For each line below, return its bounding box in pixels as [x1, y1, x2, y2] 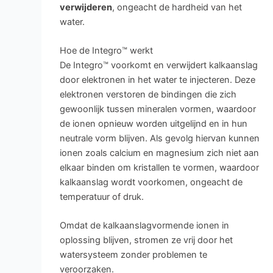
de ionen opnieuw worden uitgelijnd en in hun [59, 118, 247, 130]
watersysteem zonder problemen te [59, 249, 207, 261]
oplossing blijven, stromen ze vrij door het [59, 235, 233, 246]
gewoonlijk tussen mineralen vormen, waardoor [59, 104, 256, 115]
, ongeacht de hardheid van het [112, 1, 242, 13]
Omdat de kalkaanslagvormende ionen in [59, 220, 229, 232]
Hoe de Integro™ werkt [59, 45, 153, 57]
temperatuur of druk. [59, 191, 144, 203]
